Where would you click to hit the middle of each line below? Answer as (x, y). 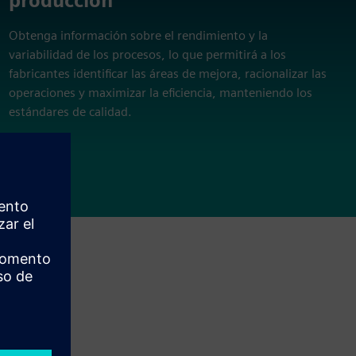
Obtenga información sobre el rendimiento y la (138, 36)
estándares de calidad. (70, 112)
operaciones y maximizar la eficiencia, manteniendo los (160, 93)
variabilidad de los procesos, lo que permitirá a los (147, 55)
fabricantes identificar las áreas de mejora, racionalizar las (167, 74)
